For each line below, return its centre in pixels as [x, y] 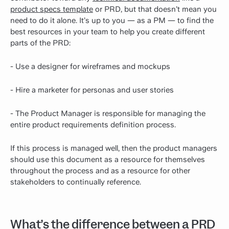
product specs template [52, 9]
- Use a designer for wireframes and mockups [90, 67]
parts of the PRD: [40, 43]
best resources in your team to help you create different [108, 32]
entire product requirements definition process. [93, 125]
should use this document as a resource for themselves [108, 160]
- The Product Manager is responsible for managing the [108, 114]
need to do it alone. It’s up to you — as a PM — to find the [112, 21]
